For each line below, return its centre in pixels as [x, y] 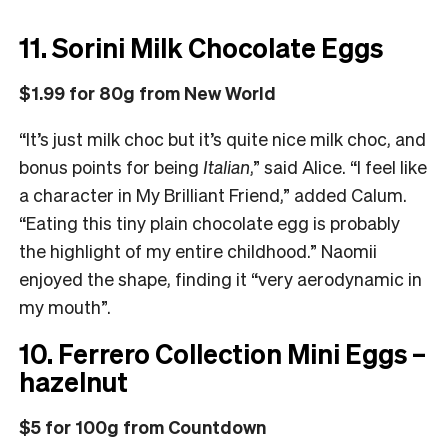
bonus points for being [111, 166]
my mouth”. [65, 306]
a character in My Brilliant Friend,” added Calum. [213, 194]
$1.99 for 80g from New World [147, 92]
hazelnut [73, 380]
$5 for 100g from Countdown [142, 426]
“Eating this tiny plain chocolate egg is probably [209, 222]
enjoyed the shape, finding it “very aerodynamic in [220, 278]
